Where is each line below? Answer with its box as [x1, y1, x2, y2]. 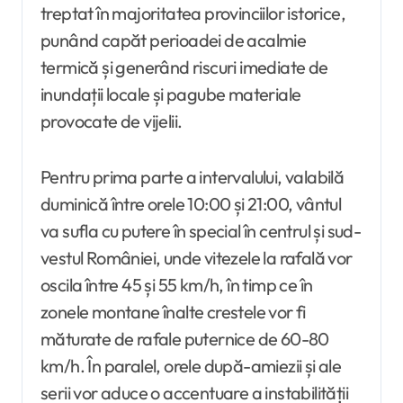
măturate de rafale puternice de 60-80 [40, 327, 329, 351]
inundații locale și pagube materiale [40, 83, 301, 106]
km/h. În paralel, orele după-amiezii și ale [40, 354, 342, 378]
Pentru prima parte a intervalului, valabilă [40, 166, 345, 189]
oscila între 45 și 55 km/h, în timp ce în [40, 273, 313, 297]
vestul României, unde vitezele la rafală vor [40, 246, 353, 270]
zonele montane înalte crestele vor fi [40, 300, 306, 324]
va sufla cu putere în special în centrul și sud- [40, 219, 362, 243]
